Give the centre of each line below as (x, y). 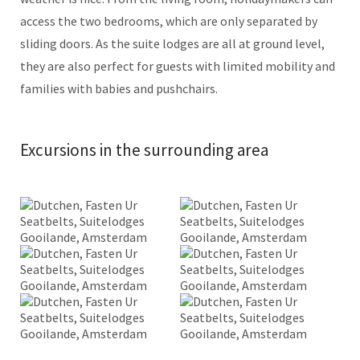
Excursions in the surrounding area (144, 150)
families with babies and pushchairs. (119, 89)
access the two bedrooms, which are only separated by (169, 21)
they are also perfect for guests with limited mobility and (178, 66)
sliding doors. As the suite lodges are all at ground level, (172, 44)
